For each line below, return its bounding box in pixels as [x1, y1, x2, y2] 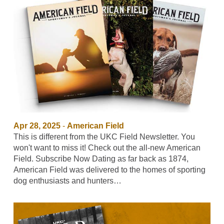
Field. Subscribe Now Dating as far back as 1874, [13, 154, 188, 163]
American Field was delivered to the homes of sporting [13, 165, 205, 174]
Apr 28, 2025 [13, 121, 60, 130]
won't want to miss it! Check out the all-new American [13, 143, 200, 152]
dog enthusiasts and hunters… [13, 176, 121, 185]
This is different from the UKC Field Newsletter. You [13, 132, 195, 141]
